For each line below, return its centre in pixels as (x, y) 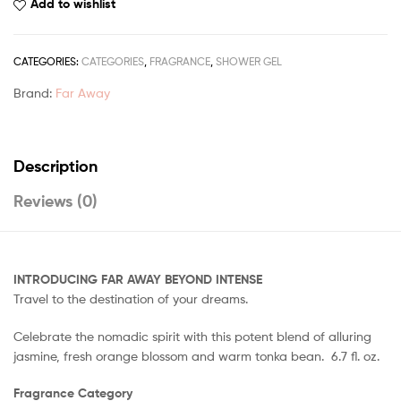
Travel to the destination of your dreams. (131, 298)
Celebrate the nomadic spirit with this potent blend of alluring (192, 336)
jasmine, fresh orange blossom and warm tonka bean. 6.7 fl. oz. (196, 355)
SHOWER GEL (249, 62)
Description (55, 166)
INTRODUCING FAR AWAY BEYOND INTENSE (140, 279)
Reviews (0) (55, 200)
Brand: (34, 93)
